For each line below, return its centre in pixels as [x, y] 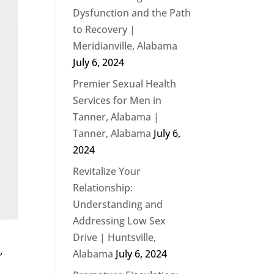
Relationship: [103, 188]
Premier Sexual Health [125, 84]
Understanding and [118, 204]
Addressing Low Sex [120, 221]
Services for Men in [117, 100]
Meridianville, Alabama [125, 46]
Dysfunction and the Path [132, 13]
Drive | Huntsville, [115, 237]
